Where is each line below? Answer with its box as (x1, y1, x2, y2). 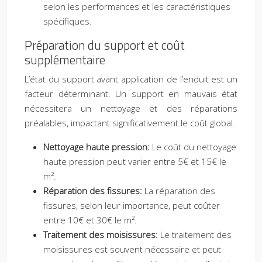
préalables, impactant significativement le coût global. (25, 117, 235, 129)
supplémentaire (25, 50, 105, 69)
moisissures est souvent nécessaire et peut (43, 243, 221, 255)
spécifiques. (43, 15, 92, 27)
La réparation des (144, 185, 215, 196)
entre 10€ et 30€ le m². (43, 214, 137, 226)
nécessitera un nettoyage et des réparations (25, 102, 237, 114)
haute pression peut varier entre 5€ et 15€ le (43, 156, 226, 167)
